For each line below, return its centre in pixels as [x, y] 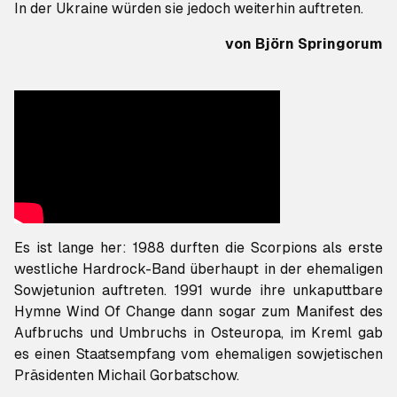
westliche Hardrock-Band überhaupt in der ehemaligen [198, 269]
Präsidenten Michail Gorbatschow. [127, 375]
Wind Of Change [121, 311]
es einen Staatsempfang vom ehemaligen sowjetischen [198, 354]
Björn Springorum [319, 44]
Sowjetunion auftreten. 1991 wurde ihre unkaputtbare [198, 290]
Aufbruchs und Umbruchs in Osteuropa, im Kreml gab [198, 333]
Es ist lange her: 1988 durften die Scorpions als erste [198, 248]
